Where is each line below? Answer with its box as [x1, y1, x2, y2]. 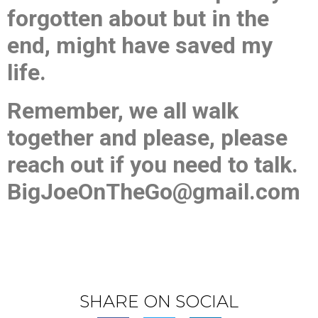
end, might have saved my [7, 32, 273, 59]
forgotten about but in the [7, 5, 269, 32]
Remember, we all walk [7, 97, 238, 124]
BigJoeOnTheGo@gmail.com [7, 178, 306, 205]
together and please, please [7, 124, 287, 151]
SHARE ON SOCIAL [79, 291, 238, 312]
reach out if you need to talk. [7, 151, 304, 178]
